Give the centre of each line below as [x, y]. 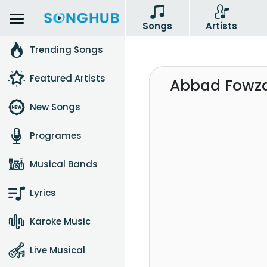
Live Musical [58, 250]
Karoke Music [60, 221]
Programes [56, 136]
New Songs [55, 107]
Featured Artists [68, 78]
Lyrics [43, 193]
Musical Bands [64, 164]
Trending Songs [66, 50]
